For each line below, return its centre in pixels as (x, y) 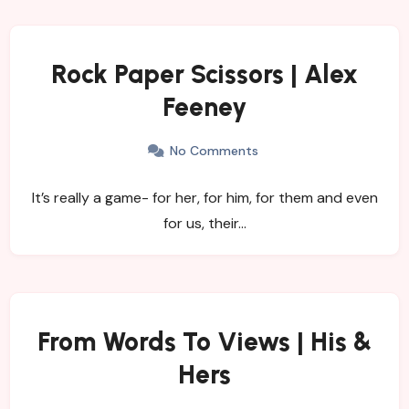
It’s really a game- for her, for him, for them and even (204, 197)
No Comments (214, 150)
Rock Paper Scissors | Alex (204, 73)
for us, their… (204, 223)
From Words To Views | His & (204, 341)
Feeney (204, 106)
